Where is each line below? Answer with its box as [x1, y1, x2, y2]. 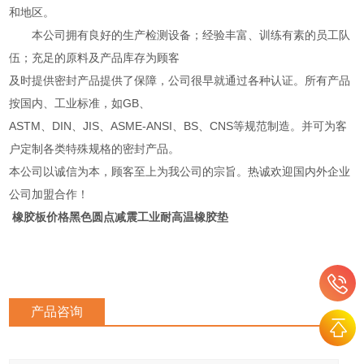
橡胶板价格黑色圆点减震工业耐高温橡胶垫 [12, 210, 229, 223]
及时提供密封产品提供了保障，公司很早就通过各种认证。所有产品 [9, 73, 351, 87]
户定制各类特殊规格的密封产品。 [9, 141, 180, 155]
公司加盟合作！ [9, 187, 89, 201]
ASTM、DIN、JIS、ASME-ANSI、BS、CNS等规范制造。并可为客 [9, 119, 348, 132]
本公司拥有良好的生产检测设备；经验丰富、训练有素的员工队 [9, 28, 351, 41]
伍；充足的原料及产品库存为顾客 [9, 50, 180, 64]
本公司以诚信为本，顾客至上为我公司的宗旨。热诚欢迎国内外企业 [9, 164, 351, 178]
